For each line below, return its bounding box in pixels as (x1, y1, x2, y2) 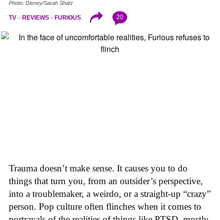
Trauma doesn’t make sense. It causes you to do (9, 163, 188, 173)
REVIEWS (22, 14, 49, 21)
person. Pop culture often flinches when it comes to (9, 201, 201, 212)
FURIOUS (55, 14, 82, 21)
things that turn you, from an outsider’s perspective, (9, 175, 203, 186)
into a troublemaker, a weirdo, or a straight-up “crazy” (9, 188, 211, 199)
